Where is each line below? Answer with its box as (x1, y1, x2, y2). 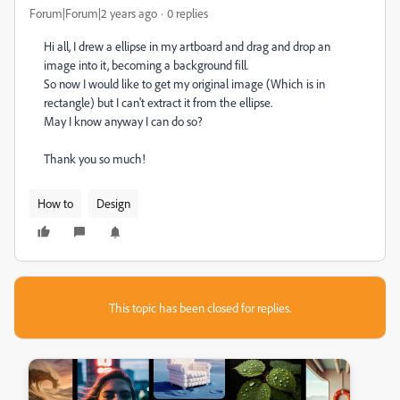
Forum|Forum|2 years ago (29, 5, 157, 21)
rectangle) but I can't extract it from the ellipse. (44, 95, 272, 110)
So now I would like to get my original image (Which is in (44, 76, 325, 91)
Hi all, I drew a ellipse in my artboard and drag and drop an (44, 38, 330, 54)
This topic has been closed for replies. (109, 300, 291, 315)
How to (37, 196, 73, 211)
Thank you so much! (44, 151, 146, 166)
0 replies (167, 5, 208, 21)
